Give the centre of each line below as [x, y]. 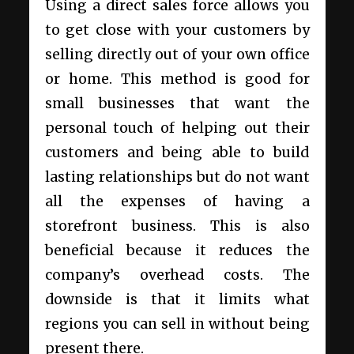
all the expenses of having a [177, 202]
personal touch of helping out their [177, 128]
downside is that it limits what [177, 300]
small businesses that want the [177, 104]
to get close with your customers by [177, 30]
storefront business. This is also [177, 226]
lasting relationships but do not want [177, 177]
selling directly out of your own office [177, 55]
